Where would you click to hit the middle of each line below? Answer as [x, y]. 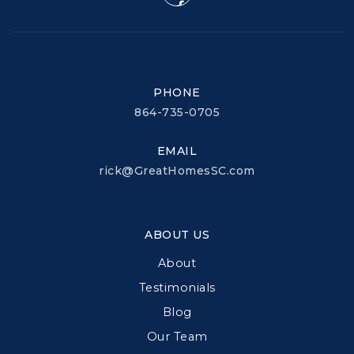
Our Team [177, 336]
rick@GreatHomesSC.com [177, 170]
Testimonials [177, 287]
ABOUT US [177, 234]
